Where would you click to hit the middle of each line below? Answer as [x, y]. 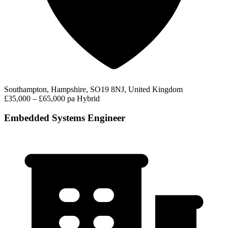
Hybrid [88, 98]
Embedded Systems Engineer [65, 118]
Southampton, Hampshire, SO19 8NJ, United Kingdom [93, 89]
